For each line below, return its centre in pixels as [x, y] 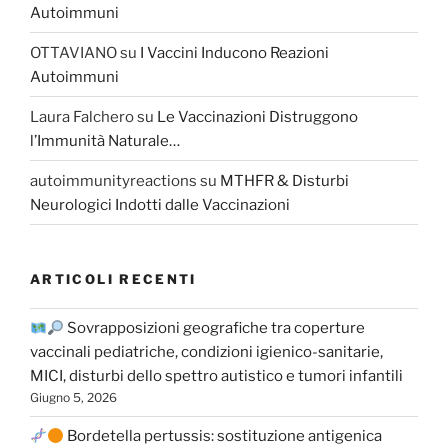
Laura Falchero [82, 116]
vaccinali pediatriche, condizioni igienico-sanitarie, [206, 352]
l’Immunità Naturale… [105, 140]
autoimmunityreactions [113, 180]
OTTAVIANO [73, 52]
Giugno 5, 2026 [73, 398]
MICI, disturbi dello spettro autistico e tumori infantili [216, 376]
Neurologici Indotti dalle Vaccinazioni [160, 204]
